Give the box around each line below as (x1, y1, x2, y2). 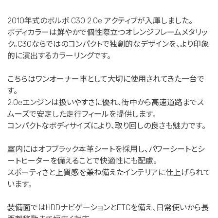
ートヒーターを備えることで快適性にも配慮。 (7, 156, 157, 165)
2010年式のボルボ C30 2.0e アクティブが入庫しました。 (7, 16, 193, 25)
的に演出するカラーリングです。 (7, 51, 111, 60)
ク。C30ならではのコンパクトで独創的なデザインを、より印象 (7, 39, 209, 49)
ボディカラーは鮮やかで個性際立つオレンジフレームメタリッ (7, 27, 208, 37)
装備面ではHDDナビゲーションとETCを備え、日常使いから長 (7, 202, 209, 212)
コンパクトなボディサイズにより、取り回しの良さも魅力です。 (7, 121, 206, 130)
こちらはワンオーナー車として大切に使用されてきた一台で (7, 74, 204, 84)
